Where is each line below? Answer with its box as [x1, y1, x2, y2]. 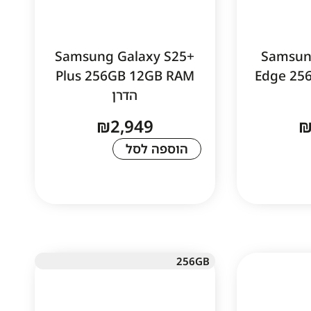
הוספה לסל [125, 140, 188, 157]
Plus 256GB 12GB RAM [55, 67, 194, 85]
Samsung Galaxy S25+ [55, 47, 195, 66]
